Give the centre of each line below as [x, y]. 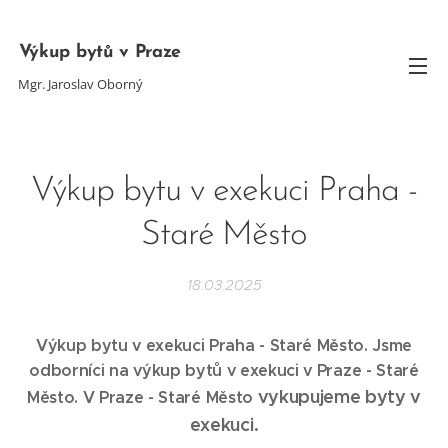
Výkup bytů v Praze [100, 52]
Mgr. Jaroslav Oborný [80, 83]
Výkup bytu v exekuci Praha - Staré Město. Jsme [224, 345]
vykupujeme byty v [339, 396]
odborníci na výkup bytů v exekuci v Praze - [203, 370]
